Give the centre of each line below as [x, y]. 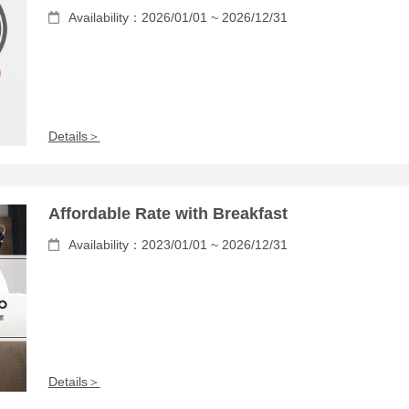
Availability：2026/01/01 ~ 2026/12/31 [178, 17]
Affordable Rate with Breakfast [168, 213]
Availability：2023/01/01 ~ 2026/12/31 [178, 244]
